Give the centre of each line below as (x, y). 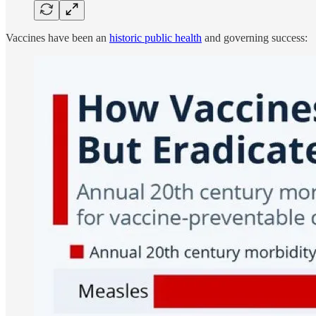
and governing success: (255, 37)
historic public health (156, 37)
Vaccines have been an (57, 37)
